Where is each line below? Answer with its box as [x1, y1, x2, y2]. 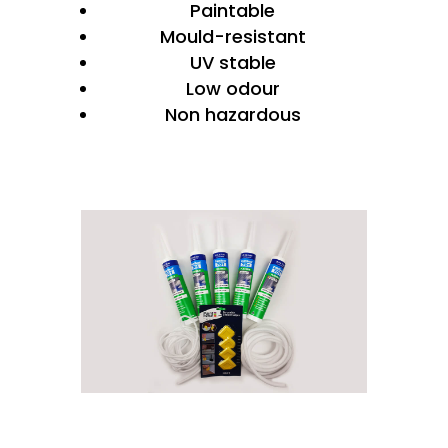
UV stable [189, 50, 276, 75]
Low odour [185, 76, 280, 101]
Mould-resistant [159, 24, 306, 49]
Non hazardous [164, 102, 301, 127]
